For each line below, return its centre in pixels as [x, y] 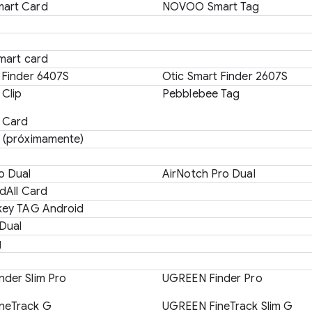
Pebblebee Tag [201, 94]
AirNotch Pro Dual [209, 174]
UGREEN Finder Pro [212, 279]
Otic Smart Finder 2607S [225, 77]
